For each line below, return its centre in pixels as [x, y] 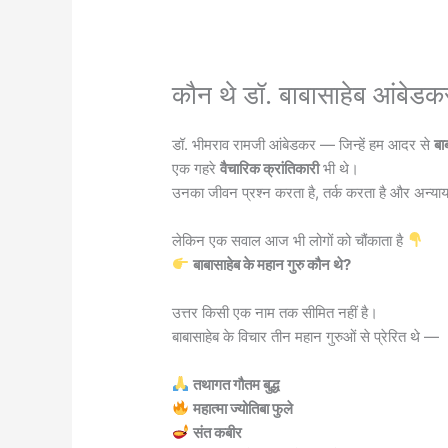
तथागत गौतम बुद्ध [236, 384]
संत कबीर [218, 432]
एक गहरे [196, 168]
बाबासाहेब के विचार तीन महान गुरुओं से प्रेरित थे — [306, 336]
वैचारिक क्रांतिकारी [270, 168]
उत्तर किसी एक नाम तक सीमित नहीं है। [275, 312]
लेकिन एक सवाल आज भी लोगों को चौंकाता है [290, 240]
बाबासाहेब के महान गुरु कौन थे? [272, 264]
